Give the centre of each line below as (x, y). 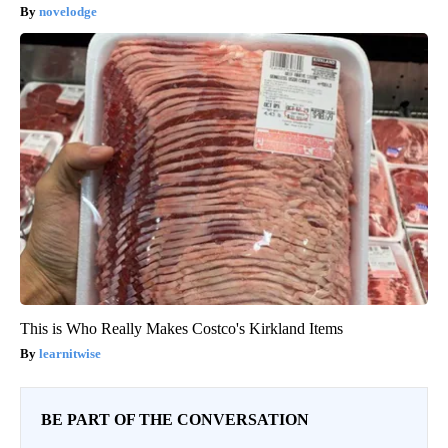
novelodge (68, 12)
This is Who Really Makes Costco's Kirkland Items (181, 329)
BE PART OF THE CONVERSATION (175, 420)
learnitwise (70, 354)
